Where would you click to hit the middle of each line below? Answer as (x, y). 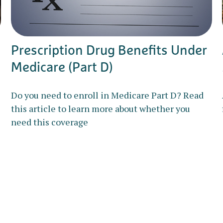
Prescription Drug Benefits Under (109, 50)
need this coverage (50, 122)
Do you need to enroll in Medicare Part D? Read (108, 95)
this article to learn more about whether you (101, 109)
